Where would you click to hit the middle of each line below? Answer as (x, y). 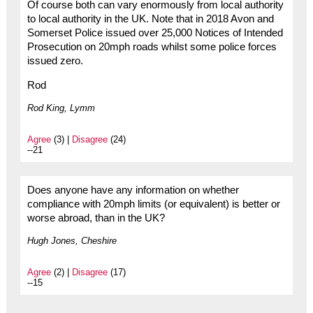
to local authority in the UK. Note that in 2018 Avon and (150, 19)
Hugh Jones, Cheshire (72, 241)
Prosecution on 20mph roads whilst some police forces (152, 47)
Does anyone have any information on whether (133, 190)
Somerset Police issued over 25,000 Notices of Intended (155, 33)
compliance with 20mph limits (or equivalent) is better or (153, 204)
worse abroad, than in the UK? (96, 218)
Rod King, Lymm (61, 108)
